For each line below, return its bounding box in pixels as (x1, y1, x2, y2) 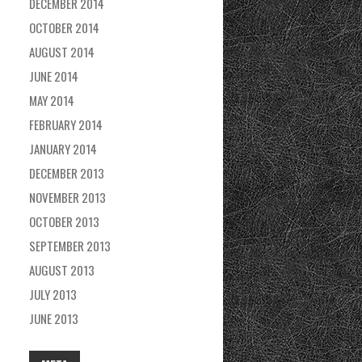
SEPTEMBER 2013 (29, 237, 111, 255)
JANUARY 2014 (29, 140, 97, 158)
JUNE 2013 (29, 309, 78, 327)
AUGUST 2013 (29, 261, 95, 279)
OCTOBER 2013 (29, 213, 99, 230)
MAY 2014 (29, 91, 74, 109)
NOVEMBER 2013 (29, 188, 106, 206)
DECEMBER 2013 (29, 164, 104, 182)
